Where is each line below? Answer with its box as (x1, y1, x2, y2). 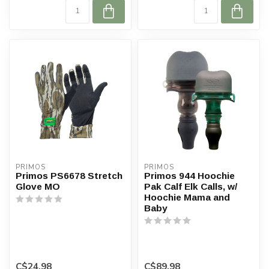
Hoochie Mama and (144, 192, 230, 202)
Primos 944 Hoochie (144, 170, 235, 181)
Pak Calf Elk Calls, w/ (144, 181, 237, 192)
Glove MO (16, 181, 60, 192)
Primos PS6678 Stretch (16, 170, 122, 181)
